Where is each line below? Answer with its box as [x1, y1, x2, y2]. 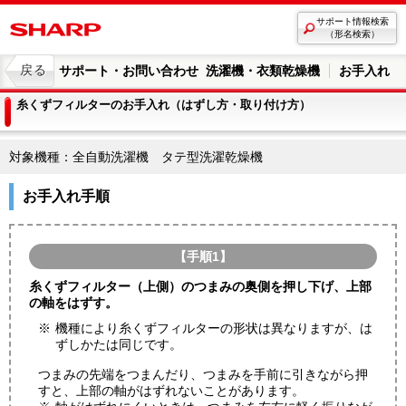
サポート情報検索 [316, 16, 389, 26]
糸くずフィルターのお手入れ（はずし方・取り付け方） [16, 98, 311, 112]
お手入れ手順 [23, 188, 110, 205]
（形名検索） [325, 29, 380, 39]
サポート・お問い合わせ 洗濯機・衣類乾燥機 [59, 63, 320, 79]
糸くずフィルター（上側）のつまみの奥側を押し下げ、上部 [29, 279, 372, 295]
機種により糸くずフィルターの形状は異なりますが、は [55, 321, 372, 336]
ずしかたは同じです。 [54, 337, 182, 353]
